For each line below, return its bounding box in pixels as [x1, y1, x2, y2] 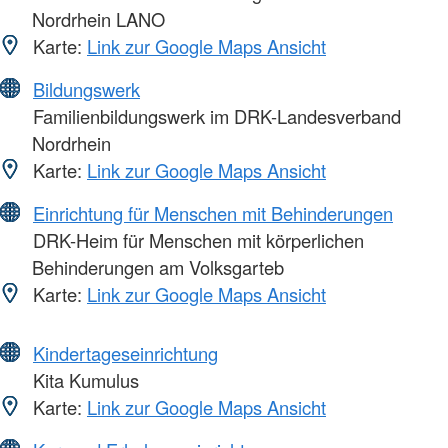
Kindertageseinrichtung [33, 340, 218, 367]
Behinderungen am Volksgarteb [32, 254, 284, 281]
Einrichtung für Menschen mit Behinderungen [33, 200, 393, 227]
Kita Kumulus [28, 367, 139, 394]
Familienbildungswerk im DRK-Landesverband [28, 103, 401, 130]
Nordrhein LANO [32, 6, 165, 33]
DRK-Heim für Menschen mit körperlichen [28, 227, 364, 254]
